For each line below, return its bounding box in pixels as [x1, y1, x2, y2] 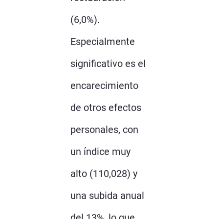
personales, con [70, 123, 138, 135]
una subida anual [70, 189, 144, 201]
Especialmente [70, 35, 135, 47]
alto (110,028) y [70, 167, 137, 179]
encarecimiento [70, 79, 138, 91]
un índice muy [70, 145, 131, 157]
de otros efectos [70, 101, 141, 113]
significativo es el [70, 57, 146, 69]
